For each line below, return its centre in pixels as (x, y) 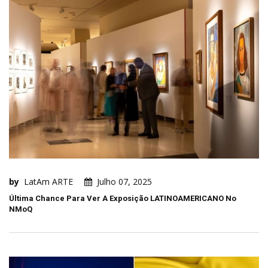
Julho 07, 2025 (124, 181)
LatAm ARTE (48, 181)
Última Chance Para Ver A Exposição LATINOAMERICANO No (123, 198)
